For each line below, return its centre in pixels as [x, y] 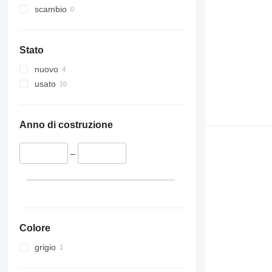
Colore [35, 228]
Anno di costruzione [66, 125]
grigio [45, 247]
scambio [50, 9]
